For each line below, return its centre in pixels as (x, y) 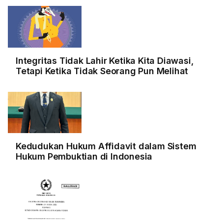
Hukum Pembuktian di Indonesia (84, 157)
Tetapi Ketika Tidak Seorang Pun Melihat (102, 71)
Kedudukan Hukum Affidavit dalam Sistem (106, 146)
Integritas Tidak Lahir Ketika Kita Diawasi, (105, 60)
